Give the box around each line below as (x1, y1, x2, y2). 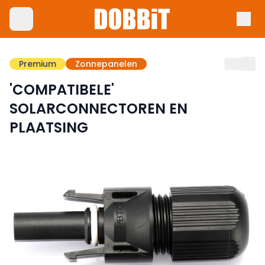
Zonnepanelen (75, 58, 137, 70)
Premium (19, 58, 56, 70)
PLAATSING (9, 118, 88, 137)
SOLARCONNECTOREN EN (9, 99, 188, 118)
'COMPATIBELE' (9, 80, 114, 99)
